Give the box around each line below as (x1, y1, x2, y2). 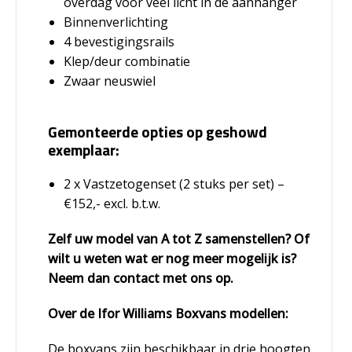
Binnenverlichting (64, 13, 168, 31)
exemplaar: (48, 138, 119, 162)
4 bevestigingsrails (64, 33, 174, 51)
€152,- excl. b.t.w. (64, 195, 160, 213)
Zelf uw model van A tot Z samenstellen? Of (48, 230, 310, 248)
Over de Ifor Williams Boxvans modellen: (48, 305, 288, 323)
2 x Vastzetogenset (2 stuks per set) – (64, 175, 284, 193)
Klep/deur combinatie (64, 53, 190, 71)
